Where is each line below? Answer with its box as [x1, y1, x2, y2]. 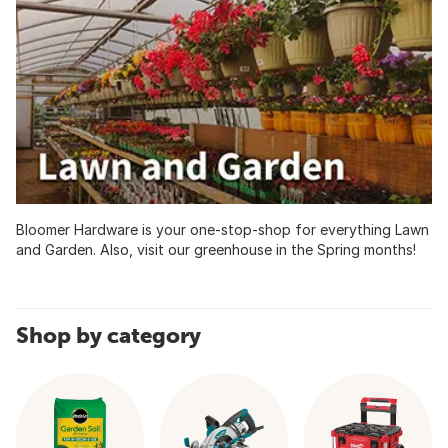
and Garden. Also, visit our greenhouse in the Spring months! [16, 240, 416, 258]
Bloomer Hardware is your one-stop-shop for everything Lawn [16, 220, 429, 238]
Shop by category [16, 321, 201, 348]
